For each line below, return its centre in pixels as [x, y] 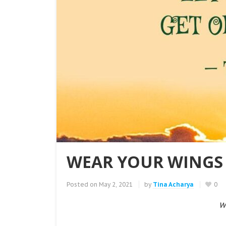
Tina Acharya [173, 184]
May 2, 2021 [116, 184]
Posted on [82, 184]
